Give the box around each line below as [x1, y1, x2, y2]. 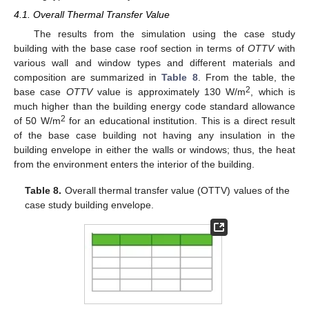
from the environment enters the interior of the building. [14, 159, 255, 170]
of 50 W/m [14, 115, 61, 127]
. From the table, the [197, 72, 296, 83]
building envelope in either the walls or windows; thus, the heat [14, 144, 295, 156]
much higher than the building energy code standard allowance [14, 101, 295, 112]
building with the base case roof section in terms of [14, 43, 248, 54]
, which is [250, 86, 296, 98]
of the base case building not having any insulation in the [14, 130, 295, 141]
